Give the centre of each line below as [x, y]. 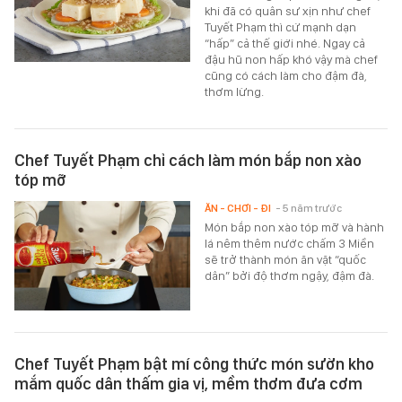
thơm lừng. [235, 91]
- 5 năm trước [309, 208]
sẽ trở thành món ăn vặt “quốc [286, 259]
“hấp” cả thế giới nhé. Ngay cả [285, 43]
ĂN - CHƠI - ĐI [238, 208]
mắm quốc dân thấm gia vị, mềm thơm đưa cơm [188, 383]
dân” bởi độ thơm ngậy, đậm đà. [290, 275]
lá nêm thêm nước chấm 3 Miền [290, 243]
